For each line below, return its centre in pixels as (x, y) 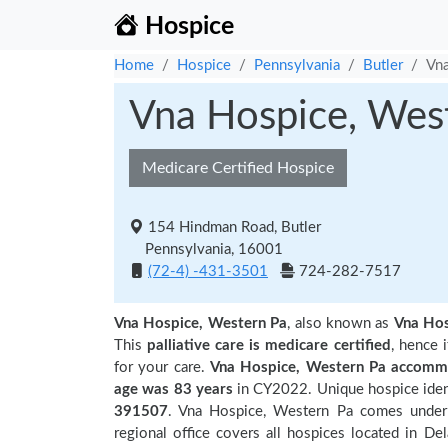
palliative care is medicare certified (269, 345)
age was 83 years (176, 389)
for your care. (162, 367)
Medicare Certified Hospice (238, 168)
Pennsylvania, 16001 (206, 249)
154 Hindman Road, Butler (234, 227)
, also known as (340, 323)
